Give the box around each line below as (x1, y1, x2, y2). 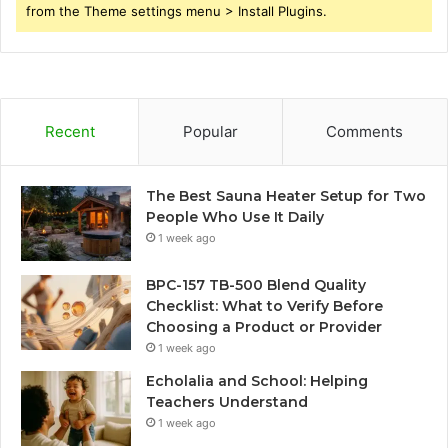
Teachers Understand (146, 393, 308, 412)
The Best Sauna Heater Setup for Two (146, 187, 426, 206)
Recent (44, 122, 95, 142)
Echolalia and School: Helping (146, 372, 368, 391)
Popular (182, 122, 238, 142)
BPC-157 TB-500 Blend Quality (146, 276, 366, 295)
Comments (326, 122, 404, 142)
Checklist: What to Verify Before (146, 297, 383, 316)
